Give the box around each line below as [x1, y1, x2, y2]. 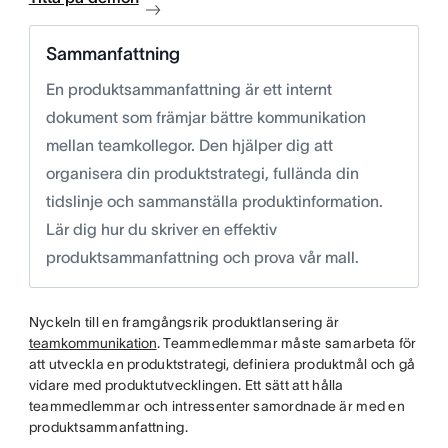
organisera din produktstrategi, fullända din [45, 164, 359, 182]
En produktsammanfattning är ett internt [45, 80, 332, 98]
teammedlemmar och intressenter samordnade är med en [28, 398, 405, 414]
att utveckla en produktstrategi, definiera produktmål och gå [28, 356, 416, 372]
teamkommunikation [28, 335, 157, 351]
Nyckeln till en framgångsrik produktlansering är [28, 314, 340, 330]
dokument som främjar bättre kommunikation [45, 108, 366, 126]
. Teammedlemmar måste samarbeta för [156, 335, 417, 351]
